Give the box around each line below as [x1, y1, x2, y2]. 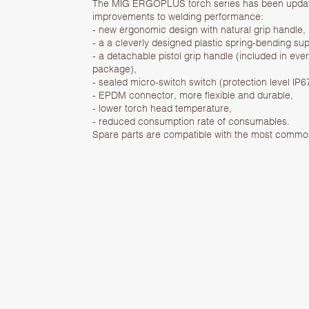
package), [92, 61, 137, 74]
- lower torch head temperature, [92, 101, 232, 114]
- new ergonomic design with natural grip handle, [92, 22, 306, 35]
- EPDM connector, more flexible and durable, [92, 88, 294, 101]
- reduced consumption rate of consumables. [92, 114, 290, 127]
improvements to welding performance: [92, 9, 264, 22]
